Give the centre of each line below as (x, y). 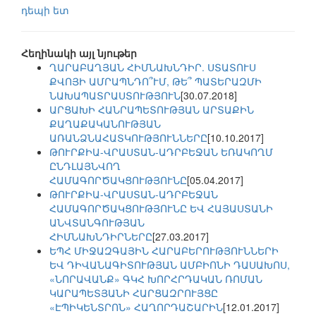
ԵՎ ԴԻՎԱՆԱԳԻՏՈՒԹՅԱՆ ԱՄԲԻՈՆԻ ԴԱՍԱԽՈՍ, (170, 265)
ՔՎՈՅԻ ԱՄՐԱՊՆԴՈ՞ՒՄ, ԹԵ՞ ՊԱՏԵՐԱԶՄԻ (156, 81)
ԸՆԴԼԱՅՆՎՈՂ (85, 166)
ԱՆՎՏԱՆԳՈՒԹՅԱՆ (97, 223)
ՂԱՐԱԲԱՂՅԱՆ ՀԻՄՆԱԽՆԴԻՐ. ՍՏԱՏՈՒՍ (153, 67)
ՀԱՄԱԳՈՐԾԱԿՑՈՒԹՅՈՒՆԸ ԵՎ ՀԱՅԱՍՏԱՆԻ (161, 208)
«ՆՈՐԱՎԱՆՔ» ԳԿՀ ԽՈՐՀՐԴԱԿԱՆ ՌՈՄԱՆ (156, 279)
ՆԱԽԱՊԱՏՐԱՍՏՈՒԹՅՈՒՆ (115, 96)
